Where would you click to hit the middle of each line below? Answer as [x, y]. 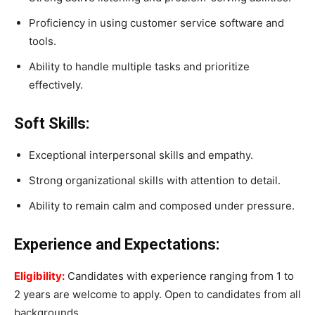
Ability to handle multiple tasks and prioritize [139, 67]
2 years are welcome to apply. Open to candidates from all [157, 295]
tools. [43, 41]
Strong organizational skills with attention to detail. [155, 181]
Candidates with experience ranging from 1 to [179, 276]
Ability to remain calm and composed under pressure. [162, 206]
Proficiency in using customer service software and [156, 23]
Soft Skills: [52, 124]
